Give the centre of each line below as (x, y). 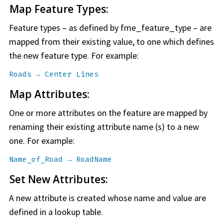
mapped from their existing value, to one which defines (111, 42)
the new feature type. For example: (74, 56)
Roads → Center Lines (54, 74)
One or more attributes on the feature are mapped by (108, 113)
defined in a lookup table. (56, 212)
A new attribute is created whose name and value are (108, 198)
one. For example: (42, 141)
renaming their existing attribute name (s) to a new (104, 127)
